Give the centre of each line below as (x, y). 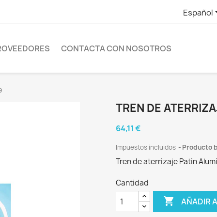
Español (198, 12)
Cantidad (132, 183)
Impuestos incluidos (147, 147)
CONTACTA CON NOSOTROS (116, 49)
